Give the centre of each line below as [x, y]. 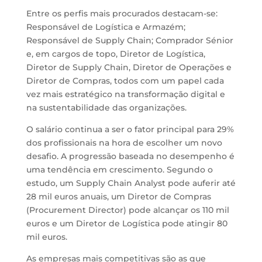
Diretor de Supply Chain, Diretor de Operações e [129, 67]
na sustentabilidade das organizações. [106, 108]
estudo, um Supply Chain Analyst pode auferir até [131, 183]
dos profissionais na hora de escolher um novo [124, 143]
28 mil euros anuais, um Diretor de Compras [118, 196]
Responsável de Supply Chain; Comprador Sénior [130, 40]
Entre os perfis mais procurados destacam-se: [122, 13]
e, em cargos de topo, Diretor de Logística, [116, 54]
